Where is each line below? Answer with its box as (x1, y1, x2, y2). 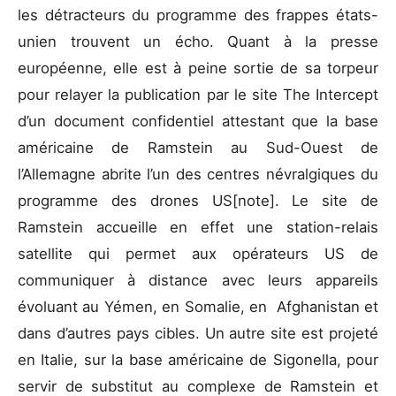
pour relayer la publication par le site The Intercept (18, 85, 378, 103)
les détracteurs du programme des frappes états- (18, 5, 378, 24)
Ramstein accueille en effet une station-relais (18, 217, 378, 236)
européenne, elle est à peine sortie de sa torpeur (18, 58, 378, 77)
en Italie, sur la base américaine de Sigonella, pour (18, 350, 378, 369)
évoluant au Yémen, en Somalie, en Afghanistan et (18, 297, 378, 316)
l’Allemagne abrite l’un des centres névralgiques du (18, 164, 378, 183)
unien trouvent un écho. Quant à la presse (18, 32, 378, 50)
